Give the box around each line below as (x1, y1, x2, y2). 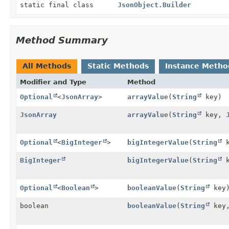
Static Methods (87, 61, 149, 70)
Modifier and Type (20, 78, 86, 86)
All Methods (22, 61, 71, 70)
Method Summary (16, 34, 108, 45)
